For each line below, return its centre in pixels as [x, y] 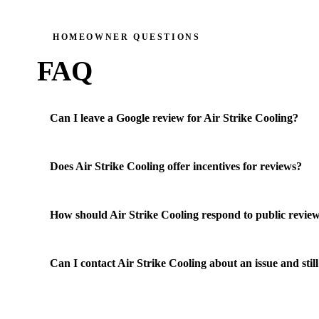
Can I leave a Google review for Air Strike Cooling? [174, 117]
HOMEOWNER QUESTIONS [127, 37]
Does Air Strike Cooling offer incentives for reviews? [176, 167]
